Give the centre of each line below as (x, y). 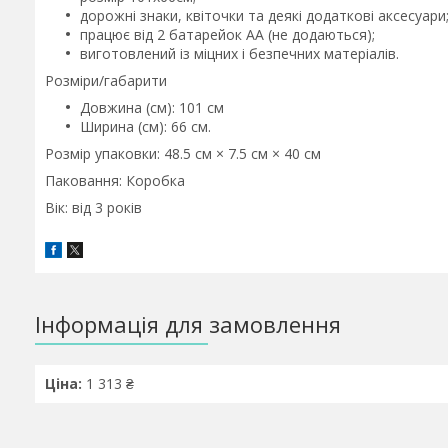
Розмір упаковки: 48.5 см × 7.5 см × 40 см (183, 153)
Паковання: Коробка (115, 180)
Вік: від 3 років (93, 207)
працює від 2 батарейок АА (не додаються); (227, 34)
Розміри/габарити (106, 80)
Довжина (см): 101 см (152, 107)
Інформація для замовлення (188, 324)
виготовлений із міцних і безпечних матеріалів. (239, 53)
